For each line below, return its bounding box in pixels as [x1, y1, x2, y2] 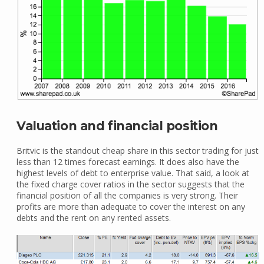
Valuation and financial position [16, 118, 218, 133]
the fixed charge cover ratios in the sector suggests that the [16, 178, 245, 190]
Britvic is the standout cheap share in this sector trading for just [16, 144, 259, 156]
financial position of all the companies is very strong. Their [16, 189, 238, 201]
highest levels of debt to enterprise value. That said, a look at [16, 167, 249, 179]
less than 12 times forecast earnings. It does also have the [16, 156, 239, 167]
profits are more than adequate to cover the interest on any [16, 200, 245, 212]
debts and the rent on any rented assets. [16, 212, 171, 223]
